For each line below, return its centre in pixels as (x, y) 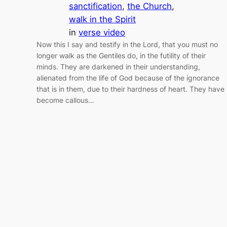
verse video (102, 33)
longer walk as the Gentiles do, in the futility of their (121, 56)
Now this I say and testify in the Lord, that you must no (127, 45)
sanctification (96, 6)
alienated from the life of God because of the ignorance (128, 78)
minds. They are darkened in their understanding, (118, 67)
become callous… (65, 100)
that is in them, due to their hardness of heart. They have (130, 89)
